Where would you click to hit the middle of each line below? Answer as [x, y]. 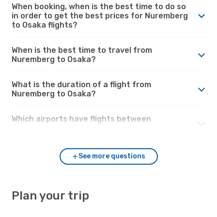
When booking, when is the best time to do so [99, 6]
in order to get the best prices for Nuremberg [100, 15]
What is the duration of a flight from [81, 84]
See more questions [112, 156]
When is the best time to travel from [82, 50]
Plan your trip [50, 195]
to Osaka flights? [45, 25]
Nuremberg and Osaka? [57, 128]
